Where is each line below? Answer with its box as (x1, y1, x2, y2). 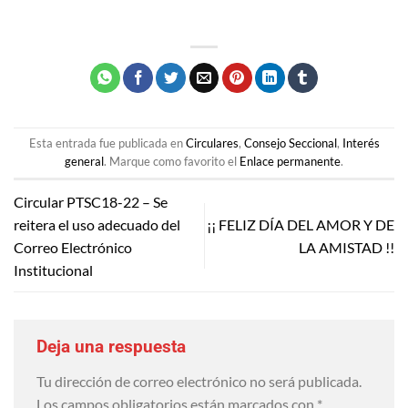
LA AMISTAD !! (299, 238, 394, 256)
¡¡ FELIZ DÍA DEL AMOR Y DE (207, 215, 394, 233)
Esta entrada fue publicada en (28, 135, 186, 150)
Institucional (14, 260, 93, 279)
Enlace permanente (240, 153, 341, 168)
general (65, 153, 104, 168)
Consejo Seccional (243, 135, 337, 150)
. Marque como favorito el (104, 153, 240, 168)
